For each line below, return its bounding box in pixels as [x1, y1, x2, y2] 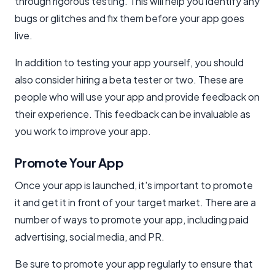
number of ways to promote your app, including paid [15, 212, 249, 226]
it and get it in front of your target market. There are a [15, 195, 256, 209]
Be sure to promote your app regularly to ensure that [15, 257, 253, 270]
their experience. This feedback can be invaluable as [15, 107, 250, 120]
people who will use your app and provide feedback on [15, 90, 260, 103]
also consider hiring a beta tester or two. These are [15, 72, 244, 86]
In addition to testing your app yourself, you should [15, 55, 244, 69]
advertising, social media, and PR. [15, 230, 165, 243]
